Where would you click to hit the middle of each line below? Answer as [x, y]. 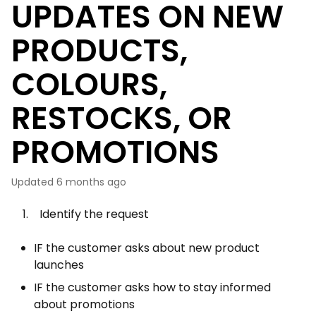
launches [59, 265]
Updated [36, 182]
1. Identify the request [80, 214]
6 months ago [91, 182]
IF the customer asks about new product [147, 248]
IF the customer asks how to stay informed [152, 287]
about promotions [84, 304]
